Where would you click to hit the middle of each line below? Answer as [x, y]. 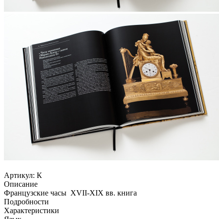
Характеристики [32, 210]
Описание [21, 184]
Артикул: [19, 175]
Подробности [26, 201]
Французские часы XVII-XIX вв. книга [70, 193]
